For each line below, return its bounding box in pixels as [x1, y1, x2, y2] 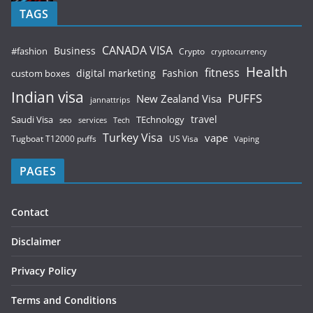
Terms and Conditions [11, 293, 117, 307]
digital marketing [76, 66, 156, 80]
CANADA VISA [102, 43, 173, 59]
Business [54, 45, 96, 58]
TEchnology [136, 113, 184, 126]
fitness [205, 65, 240, 81]
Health [246, 63, 288, 82]
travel [191, 113, 217, 126]
